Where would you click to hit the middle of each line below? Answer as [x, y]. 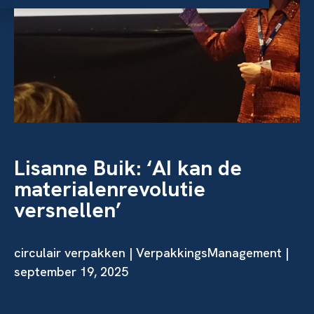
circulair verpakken [70, 253]
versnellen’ [68, 210]
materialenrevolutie [110, 189]
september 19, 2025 [71, 272]
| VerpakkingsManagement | [207, 253]
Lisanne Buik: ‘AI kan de [128, 168]
